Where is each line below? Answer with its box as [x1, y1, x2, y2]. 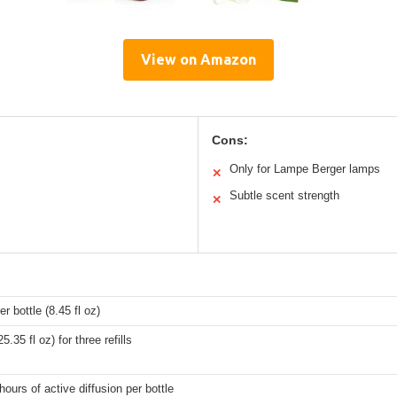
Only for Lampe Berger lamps [230, 161, 380, 175]
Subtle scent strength [230, 188, 339, 202]
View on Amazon [141, 51, 256, 67]
